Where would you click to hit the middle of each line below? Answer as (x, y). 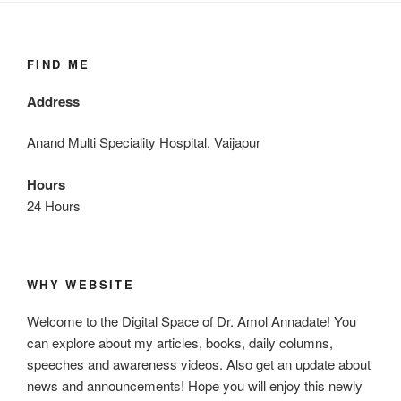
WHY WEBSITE (81, 285)
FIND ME (59, 64)
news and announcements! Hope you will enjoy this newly (195, 385)
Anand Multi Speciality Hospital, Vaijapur (144, 142)
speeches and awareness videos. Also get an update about (199, 363)
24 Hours (54, 205)
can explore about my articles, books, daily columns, (180, 342)
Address (53, 101)
